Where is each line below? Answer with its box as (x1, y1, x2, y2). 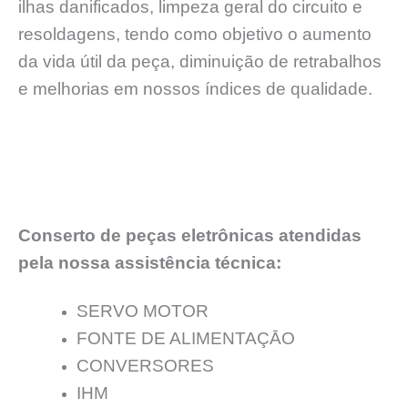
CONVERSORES (76, 355, 214, 375)
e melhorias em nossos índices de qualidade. (18, 79, 372, 99)
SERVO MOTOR (76, 301, 209, 321)
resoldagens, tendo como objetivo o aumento (18, 25, 372, 45)
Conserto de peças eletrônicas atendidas (18, 225, 362, 245)
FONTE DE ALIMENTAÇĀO (76, 328, 295, 348)
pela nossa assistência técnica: (18, 252, 281, 272)
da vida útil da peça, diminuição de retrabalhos (18, 52, 382, 72)
